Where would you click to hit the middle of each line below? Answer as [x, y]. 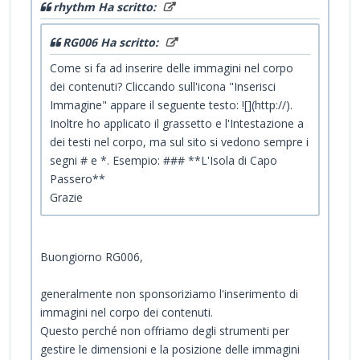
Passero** [78, 178]
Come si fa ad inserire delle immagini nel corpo [172, 67]
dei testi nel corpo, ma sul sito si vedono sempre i [179, 141]
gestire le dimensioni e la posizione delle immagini [170, 349]
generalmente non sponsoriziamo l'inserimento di [169, 293]
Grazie [66, 197]
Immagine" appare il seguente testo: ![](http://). [171, 104]
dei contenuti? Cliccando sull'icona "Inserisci [163, 86]
